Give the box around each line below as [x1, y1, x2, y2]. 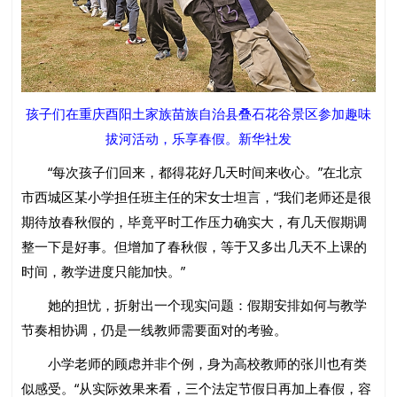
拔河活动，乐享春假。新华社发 [105, 128, 292, 147]
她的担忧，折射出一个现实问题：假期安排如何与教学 [21, 295, 368, 314]
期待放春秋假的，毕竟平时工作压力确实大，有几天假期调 [21, 212, 368, 230]
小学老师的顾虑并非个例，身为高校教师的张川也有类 [21, 354, 368, 372]
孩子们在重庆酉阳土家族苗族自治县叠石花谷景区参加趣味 [25, 104, 371, 122]
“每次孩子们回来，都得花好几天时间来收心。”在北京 [21, 162, 363, 181]
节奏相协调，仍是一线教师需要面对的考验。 [21, 320, 288, 339]
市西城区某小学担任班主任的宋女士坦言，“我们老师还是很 [21, 187, 372, 206]
